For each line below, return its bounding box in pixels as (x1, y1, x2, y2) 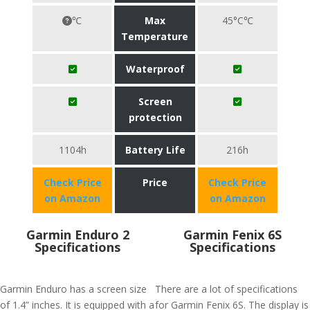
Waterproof (125, 62, 185, 75)
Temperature (121, 30, 189, 43)
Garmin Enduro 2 (26, 226, 129, 243)
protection (128, 111, 182, 124)
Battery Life (125, 143, 185, 156)
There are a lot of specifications (155, 282, 298, 295)
